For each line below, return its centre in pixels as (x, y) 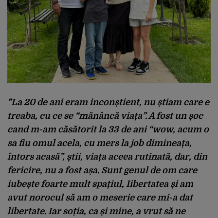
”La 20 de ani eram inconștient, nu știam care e (108, 102)
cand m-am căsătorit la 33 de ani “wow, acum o (108, 129)
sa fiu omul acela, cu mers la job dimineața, (100, 143)
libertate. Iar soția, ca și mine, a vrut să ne (96, 211)
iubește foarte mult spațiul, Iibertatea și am (100, 184)
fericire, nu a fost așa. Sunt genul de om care (102, 170)
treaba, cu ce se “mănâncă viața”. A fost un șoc (105, 116)
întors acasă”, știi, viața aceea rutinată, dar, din (107, 156)
